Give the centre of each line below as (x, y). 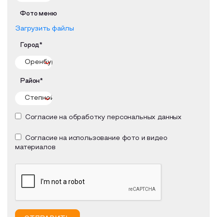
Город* (31, 46)
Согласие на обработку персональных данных (102, 117)
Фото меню (39, 14)
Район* (31, 81)
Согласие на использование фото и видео (94, 138)
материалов (35, 147)
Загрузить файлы (45, 29)
